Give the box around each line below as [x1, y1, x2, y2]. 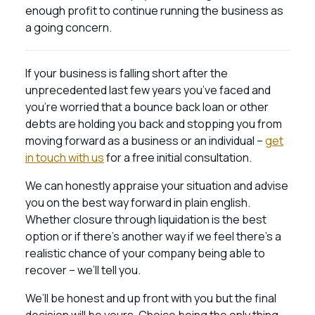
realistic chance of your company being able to [25, 245, 265, 261]
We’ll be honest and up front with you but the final [25, 290, 276, 306]
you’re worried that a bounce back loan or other [25, 99, 269, 115]
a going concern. [25, 20, 114, 35]
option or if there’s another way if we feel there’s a [25, 229, 281, 244]
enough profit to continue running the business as [25, 3, 283, 18]
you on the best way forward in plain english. [25, 195, 250, 210]
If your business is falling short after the [25, 65, 228, 81]
